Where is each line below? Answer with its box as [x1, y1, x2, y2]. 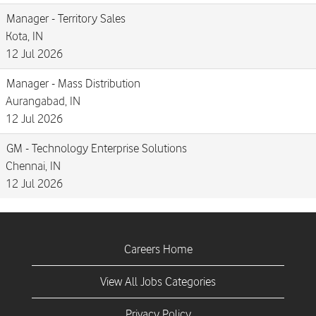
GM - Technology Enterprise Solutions [6, 141, 187, 155]
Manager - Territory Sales [6, 11, 126, 25]
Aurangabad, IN [6, 94, 80, 108]
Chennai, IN [6, 159, 61, 173]
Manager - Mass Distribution [6, 76, 140, 90]
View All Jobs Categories [100, 274, 216, 288]
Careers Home [123, 242, 193, 256]
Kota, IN [6, 29, 43, 43]
